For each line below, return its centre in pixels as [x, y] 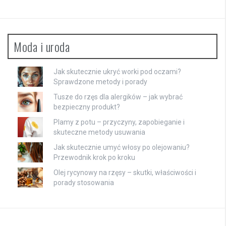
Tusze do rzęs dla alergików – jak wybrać [118, 97]
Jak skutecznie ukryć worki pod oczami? [117, 71]
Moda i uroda [42, 46]
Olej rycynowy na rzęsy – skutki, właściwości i [125, 172]
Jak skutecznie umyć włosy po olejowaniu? [122, 147]
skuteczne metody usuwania [99, 132]
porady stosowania [84, 182]
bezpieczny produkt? [87, 107]
